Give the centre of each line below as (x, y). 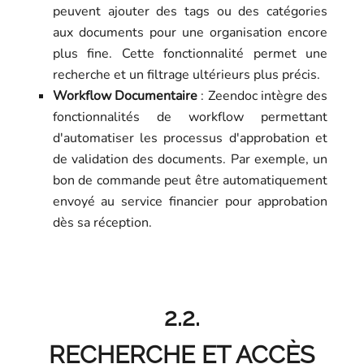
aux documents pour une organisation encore (190, 33)
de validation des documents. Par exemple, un (190, 160)
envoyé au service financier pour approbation (190, 202)
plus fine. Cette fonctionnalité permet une (190, 54)
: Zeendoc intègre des (263, 96)
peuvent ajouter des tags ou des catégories (190, 12)
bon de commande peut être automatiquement (190, 181)
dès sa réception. (102, 223)
